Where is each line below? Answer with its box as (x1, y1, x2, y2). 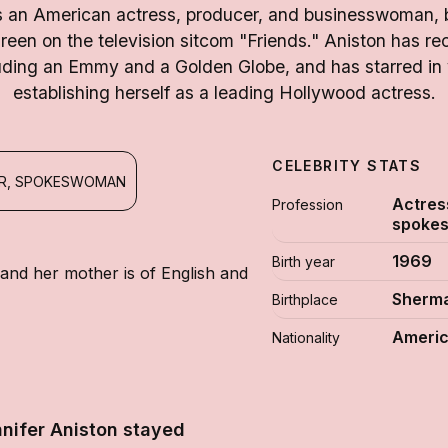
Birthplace (272, 291, 339, 308)
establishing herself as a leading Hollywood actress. (12, 82, 436, 103)
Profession (272, 196, 344, 213)
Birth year (272, 253, 336, 270)
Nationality (272, 329, 341, 346)
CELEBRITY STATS (272, 157, 422, 174)
